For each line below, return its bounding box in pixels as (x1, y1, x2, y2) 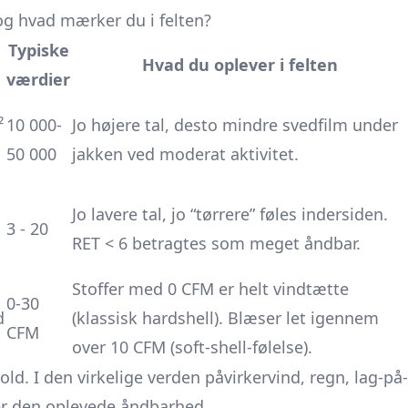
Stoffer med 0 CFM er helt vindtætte (72, 278, 349, 300)
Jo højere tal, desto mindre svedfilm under (72, 114, 398, 136)
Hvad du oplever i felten (141, 54, 338, 76)
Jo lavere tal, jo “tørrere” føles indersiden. (72, 203, 388, 225)
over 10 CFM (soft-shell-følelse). (72, 336, 312, 358)
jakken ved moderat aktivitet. (72, 143, 299, 165)
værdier (6, 68, 70, 90)
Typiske (7, 39, 69, 61)
